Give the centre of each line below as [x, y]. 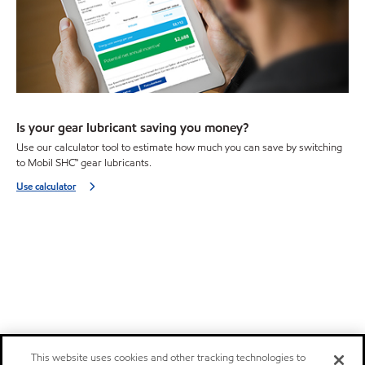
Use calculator [46, 187]
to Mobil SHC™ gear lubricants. [84, 163]
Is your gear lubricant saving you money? [132, 127]
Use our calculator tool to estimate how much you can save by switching [179, 148]
